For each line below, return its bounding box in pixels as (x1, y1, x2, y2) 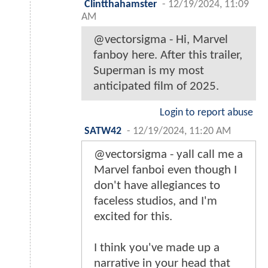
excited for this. (94, 210, 172, 223)
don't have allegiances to (94, 179, 220, 192)
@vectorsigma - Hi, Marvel (93, 33, 228, 46)
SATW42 (84, 126, 121, 136)
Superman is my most (93, 64, 204, 77)
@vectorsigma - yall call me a (94, 148, 243, 161)
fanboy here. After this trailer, (93, 48, 242, 62)
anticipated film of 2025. (93, 80, 219, 93)
